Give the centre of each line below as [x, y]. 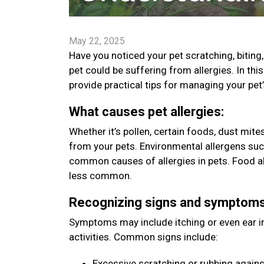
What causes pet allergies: [148, 112]
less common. [103, 176]
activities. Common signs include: [145, 237]
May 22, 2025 [97, 41]
